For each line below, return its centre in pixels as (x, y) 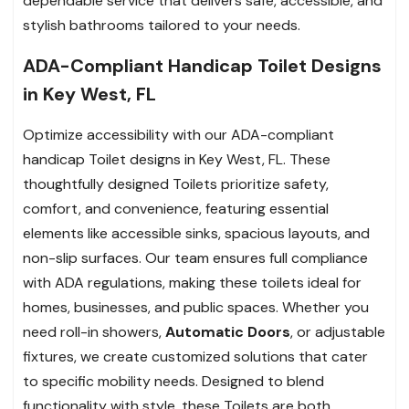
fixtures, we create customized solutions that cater (195, 356)
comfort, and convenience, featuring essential (176, 208)
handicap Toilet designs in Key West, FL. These (177, 159)
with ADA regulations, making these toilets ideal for (192, 282)
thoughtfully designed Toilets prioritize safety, (176, 184)
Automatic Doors (228, 331)
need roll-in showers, (94, 331)
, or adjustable (338, 331)
